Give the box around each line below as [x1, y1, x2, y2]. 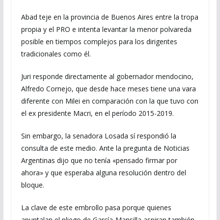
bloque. [21, 180, 44, 190]
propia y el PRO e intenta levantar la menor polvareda [21, 25, 192, 34]
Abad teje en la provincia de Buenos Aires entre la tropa [21, 12, 198, 22]
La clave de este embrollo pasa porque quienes [21, 203, 171, 212]
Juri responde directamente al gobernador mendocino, [21, 72, 193, 81]
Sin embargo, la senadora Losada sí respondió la [21, 131, 176, 140]
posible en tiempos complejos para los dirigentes [21, 37, 177, 46]
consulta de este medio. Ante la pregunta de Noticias [21, 143, 190, 153]
